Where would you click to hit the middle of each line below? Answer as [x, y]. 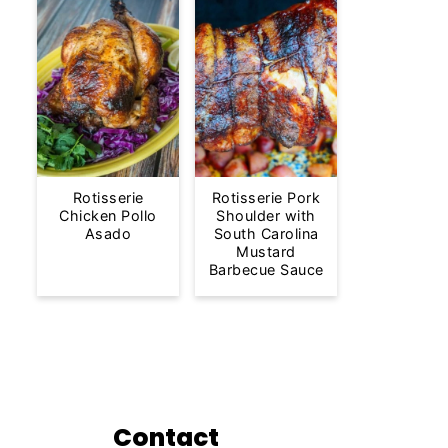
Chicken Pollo [108, 215]
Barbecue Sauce [266, 269]
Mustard [266, 251]
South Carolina [266, 233]
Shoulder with [266, 215]
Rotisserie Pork [266, 197]
